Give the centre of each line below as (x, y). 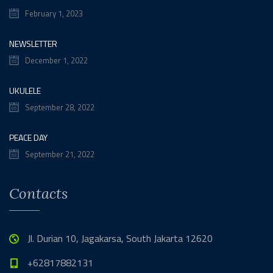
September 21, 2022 (60, 154)
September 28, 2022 (60, 107)
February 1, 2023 (54, 13)
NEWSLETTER (33, 43)
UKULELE (25, 90)
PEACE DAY (28, 137)
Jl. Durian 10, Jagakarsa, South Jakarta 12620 (120, 238)
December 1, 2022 (56, 60)
